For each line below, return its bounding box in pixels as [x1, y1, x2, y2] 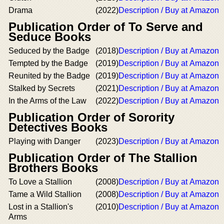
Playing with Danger [8, 137, 80, 145]
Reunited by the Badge [8, 71, 90, 80]
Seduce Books [8, 30, 91, 43]
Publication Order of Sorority [8, 110, 174, 124]
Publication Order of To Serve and [8, 20, 203, 33]
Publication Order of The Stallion [8, 151, 197, 164]
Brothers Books [8, 161, 98, 174]
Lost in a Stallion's [8, 202, 73, 211]
